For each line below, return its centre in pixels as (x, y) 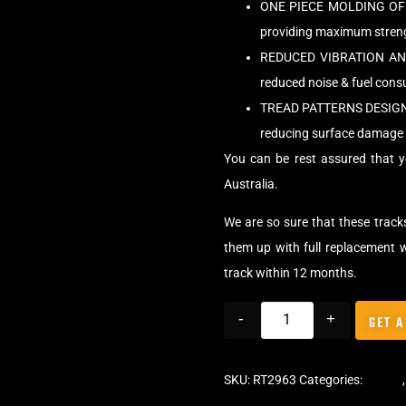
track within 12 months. (290, 273)
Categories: (332, 379)
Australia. (251, 184)
